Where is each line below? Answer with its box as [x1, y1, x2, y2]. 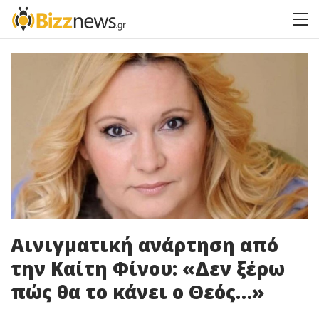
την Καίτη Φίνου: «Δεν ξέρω [11, 255, 285, 281]
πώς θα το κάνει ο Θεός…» [11, 278, 264, 305]
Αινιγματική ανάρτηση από [11, 231, 278, 258]
